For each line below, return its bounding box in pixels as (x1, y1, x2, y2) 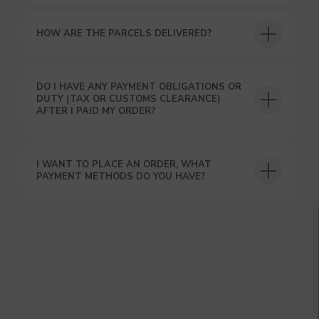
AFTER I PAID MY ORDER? (36, 105, 156, 117)
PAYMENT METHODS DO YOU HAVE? (36, 170, 206, 183)
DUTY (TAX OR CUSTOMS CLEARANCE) (36, 93, 221, 105)
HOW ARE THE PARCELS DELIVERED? (36, 27, 212, 40)
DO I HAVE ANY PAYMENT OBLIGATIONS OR (36, 80, 242, 93)
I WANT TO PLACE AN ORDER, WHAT (36, 158, 212, 171)
